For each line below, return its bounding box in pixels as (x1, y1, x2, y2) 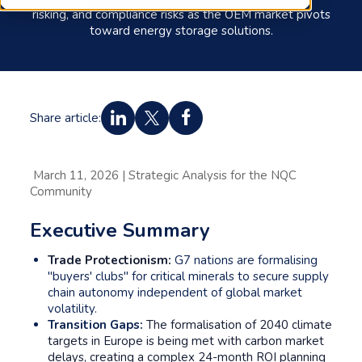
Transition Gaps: (48, 317, 143, 333)
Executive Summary (30, 217, 210, 243)
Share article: (30, 110, 101, 126)
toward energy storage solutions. (89, 23, 273, 39)
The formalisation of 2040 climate (143, 317, 332, 333)
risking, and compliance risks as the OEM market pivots (32, 6, 330, 23)
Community (30, 183, 95, 200)
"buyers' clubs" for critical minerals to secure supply (48, 268, 329, 284)
